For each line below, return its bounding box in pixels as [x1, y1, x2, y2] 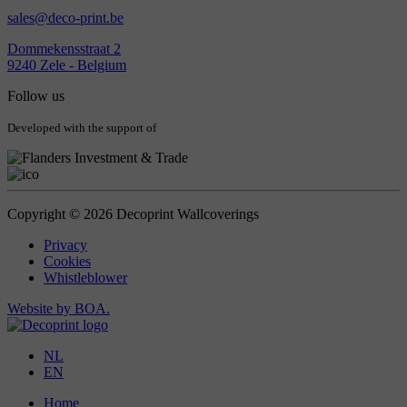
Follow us [7, 88, 65, 104]
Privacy [44, 237, 87, 253]
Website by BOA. [7, 301, 110, 317]
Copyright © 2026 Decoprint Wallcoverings [7, 206, 259, 223]
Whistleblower [44, 270, 127, 286]
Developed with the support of [7, 121, 156, 135]
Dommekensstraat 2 [7, 41, 121, 57]
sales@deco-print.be [7, 10, 124, 26]
